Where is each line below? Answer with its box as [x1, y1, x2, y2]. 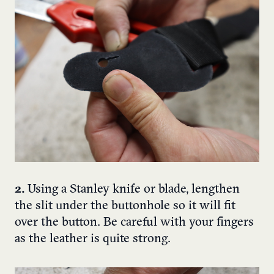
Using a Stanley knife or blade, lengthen [24, 183, 240, 196]
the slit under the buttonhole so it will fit [15, 200, 235, 213]
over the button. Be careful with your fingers [15, 217, 254, 229]
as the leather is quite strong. [15, 233, 171, 246]
